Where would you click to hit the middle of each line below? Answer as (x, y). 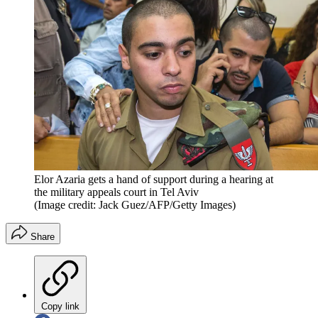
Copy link (60, 307)
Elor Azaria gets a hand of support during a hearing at (154, 180)
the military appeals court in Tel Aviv (118, 192)
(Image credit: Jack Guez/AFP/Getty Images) (135, 205)
